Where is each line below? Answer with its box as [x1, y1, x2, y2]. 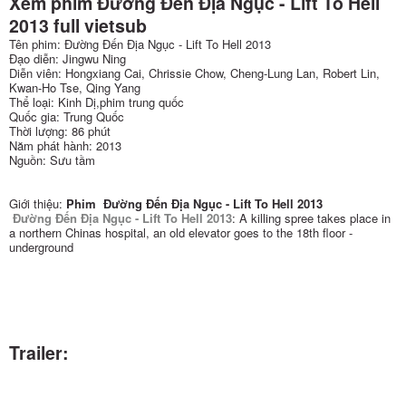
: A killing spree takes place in [232, 209, 391, 227]
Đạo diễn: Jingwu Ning [9, 50, 126, 68]
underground [9, 238, 73, 256]
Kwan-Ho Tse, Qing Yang [9, 79, 140, 97]
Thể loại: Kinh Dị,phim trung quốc [9, 93, 184, 111]
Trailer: [9, 340, 69, 366]
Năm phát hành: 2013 [9, 137, 121, 155]
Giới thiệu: [9, 195, 66, 213]
